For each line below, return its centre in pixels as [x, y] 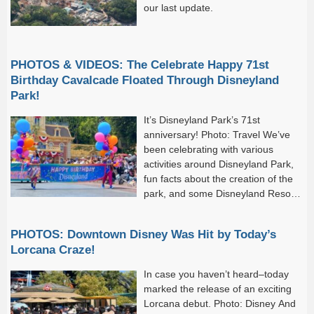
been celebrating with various [209, 149]
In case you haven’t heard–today [216, 274]
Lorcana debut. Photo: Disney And [220, 303]
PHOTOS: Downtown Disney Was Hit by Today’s [143, 234]
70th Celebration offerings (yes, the [222, 208]
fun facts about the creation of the [218, 178]
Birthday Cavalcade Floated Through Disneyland [145, 80]
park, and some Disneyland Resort [220, 193]
